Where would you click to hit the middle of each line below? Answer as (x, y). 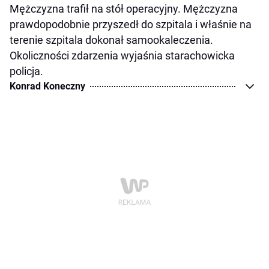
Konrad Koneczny (47, 86)
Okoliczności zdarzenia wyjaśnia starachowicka (122, 56)
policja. (26, 71)
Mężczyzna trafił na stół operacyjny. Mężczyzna (124, 9)
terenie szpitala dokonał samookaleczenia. (111, 40)
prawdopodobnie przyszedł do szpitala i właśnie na (131, 25)
